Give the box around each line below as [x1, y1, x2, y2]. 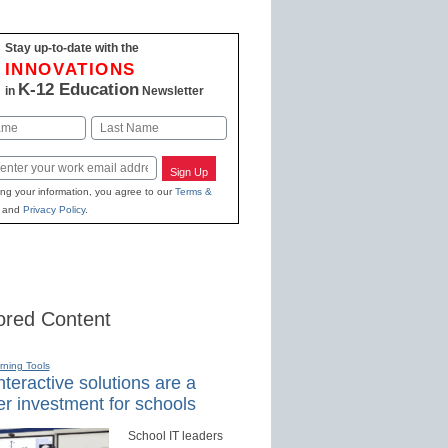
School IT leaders [127, 429, 223, 444]
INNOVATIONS [4, 59, 137, 79]
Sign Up [170, 165, 209, 178]
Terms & [174, 186, 212, 198]
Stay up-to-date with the [4, 40, 139, 55]
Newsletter [138, 83, 204, 98]
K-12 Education [17, 79, 139, 99]
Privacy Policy [22, 204, 85, 216]
